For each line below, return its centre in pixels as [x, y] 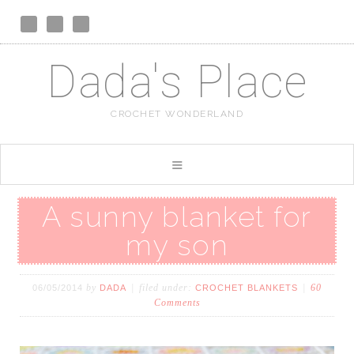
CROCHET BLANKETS [247, 288]
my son [177, 245]
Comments [177, 303]
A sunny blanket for [177, 217]
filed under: [167, 288]
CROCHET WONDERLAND [177, 114]
